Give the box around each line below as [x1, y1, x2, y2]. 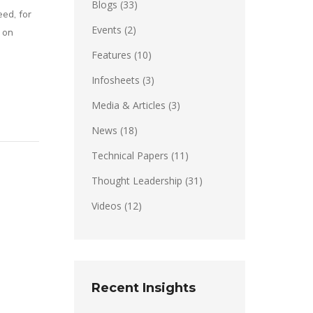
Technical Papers [92, 149, 168, 162]
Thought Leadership [92, 174, 182, 187]
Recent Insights [92, 280, 196, 296]
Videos [92, 199, 122, 212]
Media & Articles [92, 99, 166, 112]
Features [92, 48, 131, 61]
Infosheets [92, 73, 140, 87]
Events [92, 23, 122, 36]
